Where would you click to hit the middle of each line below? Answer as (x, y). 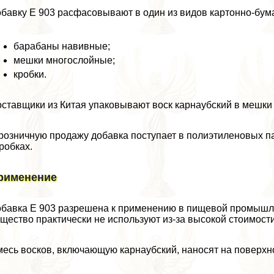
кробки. (30, 75)
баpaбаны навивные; (62, 46)
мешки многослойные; (65, 61)
